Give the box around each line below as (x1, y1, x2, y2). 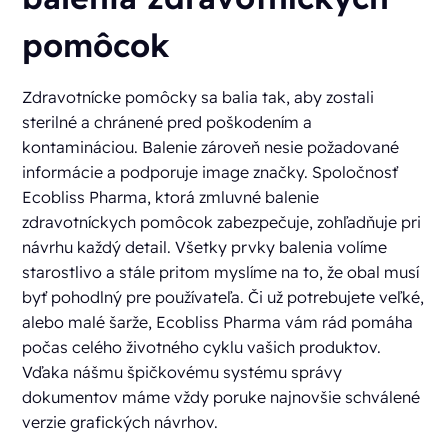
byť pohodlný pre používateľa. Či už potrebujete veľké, (22, 287, 425, 308)
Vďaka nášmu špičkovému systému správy (22, 362, 343, 383)
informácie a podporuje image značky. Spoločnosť (22, 162, 399, 183)
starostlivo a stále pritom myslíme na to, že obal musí (22, 262, 420, 283)
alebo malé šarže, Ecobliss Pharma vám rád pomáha (22, 312, 414, 333)
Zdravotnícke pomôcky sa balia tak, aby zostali (22, 87, 375, 108)
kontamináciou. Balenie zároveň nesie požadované (22, 137, 400, 158)
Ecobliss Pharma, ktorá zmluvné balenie (22, 187, 320, 208)
